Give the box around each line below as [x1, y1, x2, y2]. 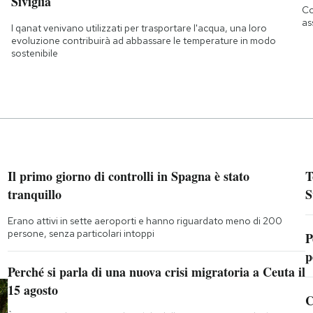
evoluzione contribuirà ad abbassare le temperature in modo [10, 34, 276, 47]
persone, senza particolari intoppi [7, 226, 154, 240]
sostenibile [10, 46, 58, 59]
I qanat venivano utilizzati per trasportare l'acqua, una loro [10, 21, 267, 34]
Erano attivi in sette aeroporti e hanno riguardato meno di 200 [7, 214, 282, 227]
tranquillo [7, 184, 61, 203]
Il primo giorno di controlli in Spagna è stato [7, 166, 249, 185]
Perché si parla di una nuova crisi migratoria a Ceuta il [7, 262, 305, 281]
